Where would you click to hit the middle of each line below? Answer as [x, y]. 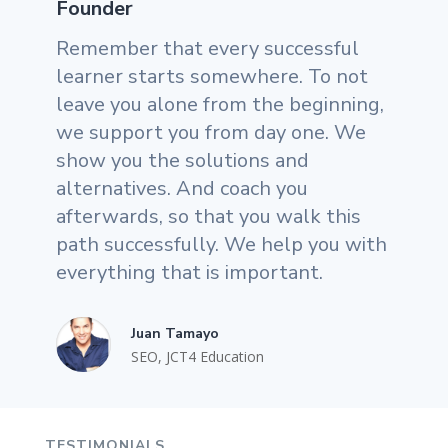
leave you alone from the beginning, [220, 104]
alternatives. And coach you [182, 188]
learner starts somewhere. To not [212, 76]
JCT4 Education [215, 356]
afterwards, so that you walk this [208, 216]
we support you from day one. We [211, 132]
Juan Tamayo [175, 333]
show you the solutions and [182, 160]
